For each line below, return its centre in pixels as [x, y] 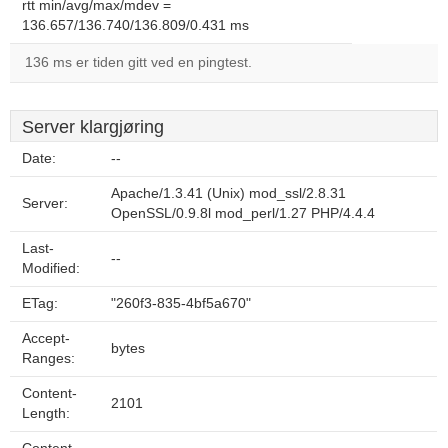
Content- [49, 393]
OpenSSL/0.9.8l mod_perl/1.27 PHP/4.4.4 [243, 213]
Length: [46, 413]
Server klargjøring [93, 127]
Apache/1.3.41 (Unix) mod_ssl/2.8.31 [228, 193]
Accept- [46, 338]
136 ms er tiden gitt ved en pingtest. [138, 62]
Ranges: [48, 358]
